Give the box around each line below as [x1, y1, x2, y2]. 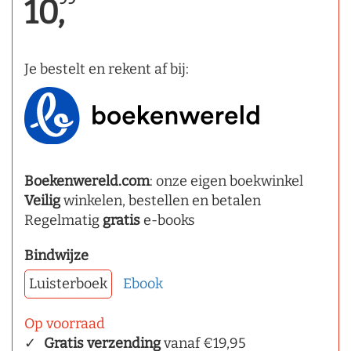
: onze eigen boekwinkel [150, 172, 303, 190]
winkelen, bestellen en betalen [60, 192, 261, 210]
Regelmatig [24, 212, 103, 230]
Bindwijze [24, 247, 89, 265]
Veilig [24, 192, 60, 210]
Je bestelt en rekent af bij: [24, 60, 189, 78]
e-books [140, 212, 195, 230]
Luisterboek [29, 275, 107, 293]
